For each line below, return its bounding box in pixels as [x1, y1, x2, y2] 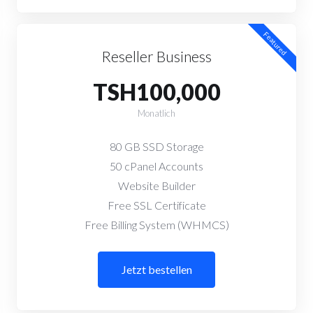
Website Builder [117, 179, 196, 192]
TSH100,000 [92, 78, 221, 105]
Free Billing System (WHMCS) [84, 218, 229, 231]
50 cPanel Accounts [110, 159, 203, 173]
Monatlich [138, 108, 175, 119]
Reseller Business [101, 48, 212, 65]
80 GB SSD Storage [109, 140, 204, 153]
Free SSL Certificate [107, 198, 206, 212]
